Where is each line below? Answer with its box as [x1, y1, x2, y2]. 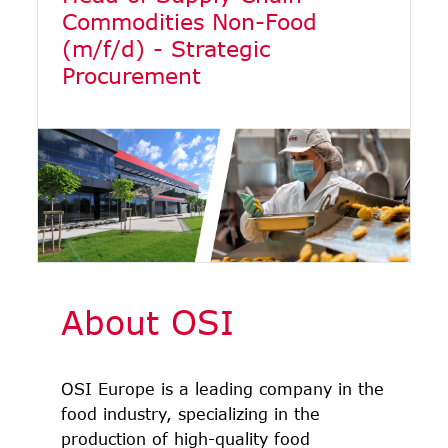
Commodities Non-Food [62, 8, 317, 36]
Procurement [62, 62, 201, 90]
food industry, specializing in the [61, 403, 320, 423]
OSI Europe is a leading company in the [61, 378, 384, 398]
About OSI [61, 301, 234, 342]
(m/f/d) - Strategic [62, 35, 270, 63]
